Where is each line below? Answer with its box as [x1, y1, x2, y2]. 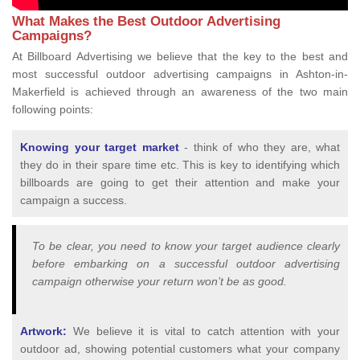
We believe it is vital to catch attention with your [72, 325, 341, 338]
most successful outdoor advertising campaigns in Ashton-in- [12, 67, 348, 81]
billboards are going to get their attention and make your [20, 176, 340, 190]
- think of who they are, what [178, 141, 340, 154]
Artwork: [20, 325, 67, 338]
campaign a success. [20, 194, 130, 207]
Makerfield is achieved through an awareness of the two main [12, 85, 348, 99]
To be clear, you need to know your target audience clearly [32, 239, 340, 253]
